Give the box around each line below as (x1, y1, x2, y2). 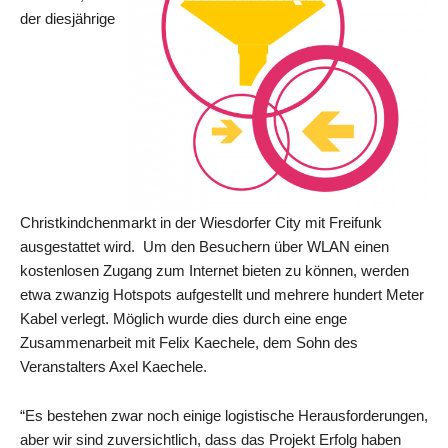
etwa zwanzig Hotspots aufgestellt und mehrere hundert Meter (20, 286, 424, 303)
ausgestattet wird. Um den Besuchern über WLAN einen (20, 238, 389, 255)
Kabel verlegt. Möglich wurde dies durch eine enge (20, 310, 347, 327)
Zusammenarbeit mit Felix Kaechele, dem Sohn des (20, 334, 358, 351)
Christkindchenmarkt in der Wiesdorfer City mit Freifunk (20, 214, 382, 231)
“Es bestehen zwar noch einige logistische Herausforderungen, (20, 407, 428, 424)
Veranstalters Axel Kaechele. (20, 358, 207, 375)
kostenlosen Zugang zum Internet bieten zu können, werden (20, 262, 409, 279)
